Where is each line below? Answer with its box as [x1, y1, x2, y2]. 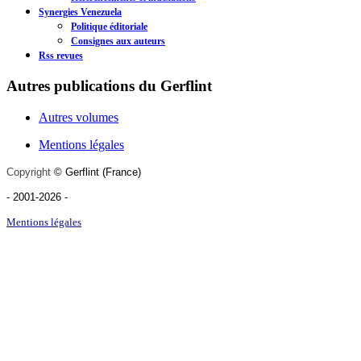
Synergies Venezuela [39, 6, 122, 19]
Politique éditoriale [71, 21, 147, 33]
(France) [102, 165, 144, 178]
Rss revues [39, 50, 83, 62]
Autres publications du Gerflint [6, 77, 212, 94]
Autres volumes [39, 110, 118, 124]
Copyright [6, 165, 51, 178]
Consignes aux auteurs [71, 35, 165, 48]
